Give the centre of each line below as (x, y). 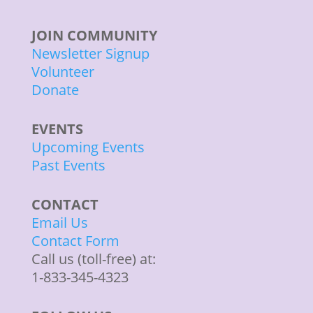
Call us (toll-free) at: (93, 259)
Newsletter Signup (90, 54)
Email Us (59, 223)
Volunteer (63, 72)
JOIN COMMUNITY (94, 36)
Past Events (68, 166)
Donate (55, 90)
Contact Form (75, 241)
